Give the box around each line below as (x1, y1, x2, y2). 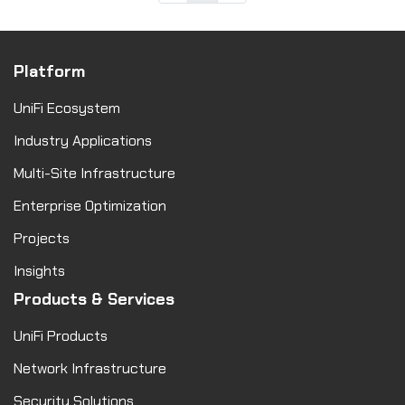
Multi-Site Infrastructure (14, 164, 175, 183)
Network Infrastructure (14, 359, 166, 378)
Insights (14, 261, 65, 280)
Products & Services (14, 288, 174, 310)
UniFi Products (14, 326, 108, 345)
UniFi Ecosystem (14, 99, 120, 118)
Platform (14, 61, 85, 82)
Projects (14, 229, 70, 248)
